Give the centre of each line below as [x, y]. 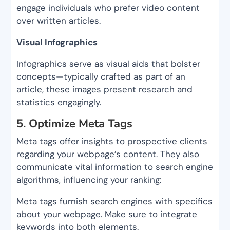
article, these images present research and [105, 90]
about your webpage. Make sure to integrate [107, 214]
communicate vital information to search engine [115, 167]
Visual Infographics [58, 42]
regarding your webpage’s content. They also [108, 154]
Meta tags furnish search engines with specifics [115, 202]
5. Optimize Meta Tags [75, 124]
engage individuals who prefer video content [108, 8]
